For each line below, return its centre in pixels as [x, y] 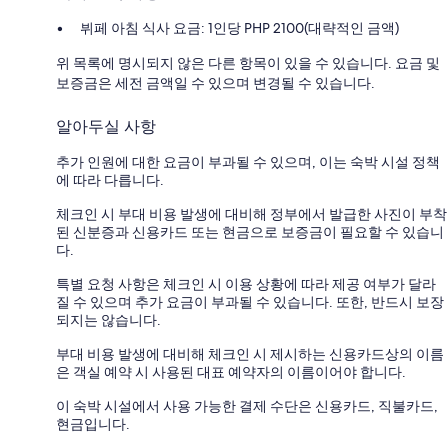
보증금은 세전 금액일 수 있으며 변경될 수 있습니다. [215, 82]
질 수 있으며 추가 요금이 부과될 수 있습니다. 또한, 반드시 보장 [250, 301]
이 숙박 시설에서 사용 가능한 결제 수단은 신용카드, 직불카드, [247, 405]
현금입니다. [93, 423]
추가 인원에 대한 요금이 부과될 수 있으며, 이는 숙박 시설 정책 [248, 161]
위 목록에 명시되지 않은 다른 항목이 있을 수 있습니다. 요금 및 [248, 62]
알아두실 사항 [106, 126]
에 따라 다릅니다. [110, 179]
